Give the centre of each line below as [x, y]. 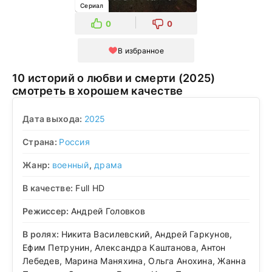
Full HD [89, 188]
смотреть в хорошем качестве [98, 91]
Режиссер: [47, 211]
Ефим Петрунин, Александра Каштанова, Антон [124, 247]
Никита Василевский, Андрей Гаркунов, [147, 234]
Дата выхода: [53, 118]
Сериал [92, 5]
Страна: [41, 141]
